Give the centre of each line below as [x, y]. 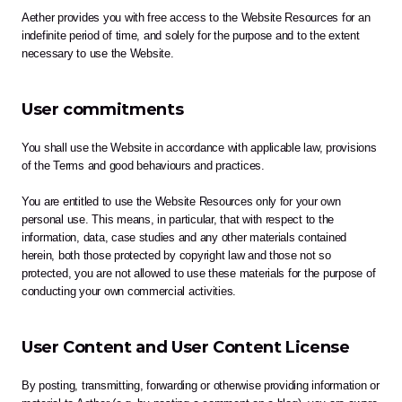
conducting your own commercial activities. [129, 292]
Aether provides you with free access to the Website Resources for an [196, 18]
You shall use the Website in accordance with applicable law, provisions [199, 148]
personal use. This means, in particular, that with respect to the [178, 220]
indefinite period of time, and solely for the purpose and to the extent [191, 36]
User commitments [103, 110]
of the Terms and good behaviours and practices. [143, 166]
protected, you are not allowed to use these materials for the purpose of [199, 274]
